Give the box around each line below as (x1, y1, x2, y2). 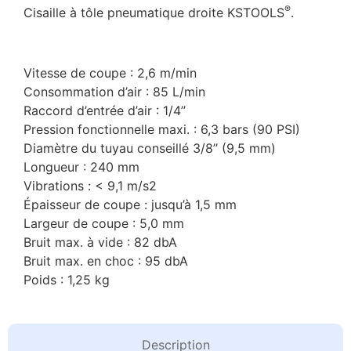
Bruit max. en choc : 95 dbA (24, 252, 188, 269)
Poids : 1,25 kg (24, 271, 110, 288)
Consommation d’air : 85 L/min (24, 83, 205, 100)
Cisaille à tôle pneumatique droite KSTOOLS (24, 4, 284, 20)
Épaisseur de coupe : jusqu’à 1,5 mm (24, 196, 237, 212)
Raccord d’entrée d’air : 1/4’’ (24, 102, 186, 118)
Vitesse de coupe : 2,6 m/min (24, 64, 197, 81)
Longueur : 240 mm (24, 158, 139, 175)
